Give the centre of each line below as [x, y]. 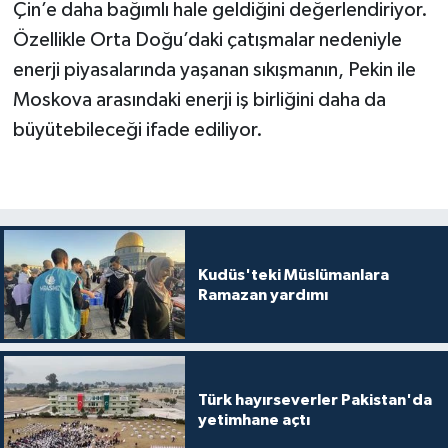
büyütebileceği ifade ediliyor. [137, 130]
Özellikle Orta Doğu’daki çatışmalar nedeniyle [207, 40]
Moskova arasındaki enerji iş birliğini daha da [199, 100]
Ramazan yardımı [262, 294]
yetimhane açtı [253, 419]
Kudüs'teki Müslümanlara [293, 274]
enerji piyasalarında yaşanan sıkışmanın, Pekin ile [214, 70]
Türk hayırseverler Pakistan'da [314, 399]
